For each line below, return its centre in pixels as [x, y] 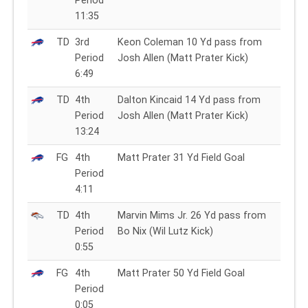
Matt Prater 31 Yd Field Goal [181, 157]
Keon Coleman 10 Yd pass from [190, 42]
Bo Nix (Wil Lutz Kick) [165, 231]
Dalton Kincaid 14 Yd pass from [189, 100]
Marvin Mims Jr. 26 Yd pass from [192, 215]
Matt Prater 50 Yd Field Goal [181, 273]
